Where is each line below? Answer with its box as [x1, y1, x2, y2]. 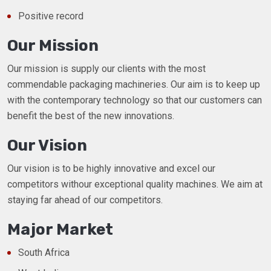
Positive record [18, 10, 83, 22]
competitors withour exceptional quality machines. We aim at [7, 178, 263, 191]
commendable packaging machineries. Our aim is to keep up [7, 79, 260, 91]
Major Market [7, 220, 113, 240]
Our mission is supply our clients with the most [7, 63, 206, 75]
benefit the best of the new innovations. [7, 110, 174, 122]
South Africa [18, 247, 70, 259]
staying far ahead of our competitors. [7, 194, 163, 206]
